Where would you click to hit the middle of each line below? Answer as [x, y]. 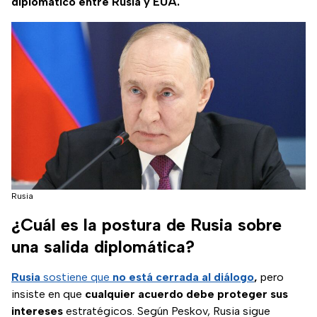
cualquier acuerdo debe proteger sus [186, 294]
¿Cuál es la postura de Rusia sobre [146, 224]
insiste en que [48, 294]
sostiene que [76, 277]
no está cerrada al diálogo [183, 277]
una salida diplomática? [103, 246]
